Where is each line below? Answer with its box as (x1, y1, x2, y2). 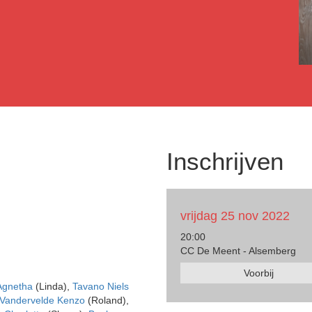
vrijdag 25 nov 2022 (180, 208, 290, 223)
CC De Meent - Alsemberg (180, 244, 296, 256)
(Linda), (33, 280, 72, 292)
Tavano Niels (72, 280, 129, 292)
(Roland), (85, 294, 129, 306)
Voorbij (243, 267, 274, 279)
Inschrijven (166, 147, 283, 175)
